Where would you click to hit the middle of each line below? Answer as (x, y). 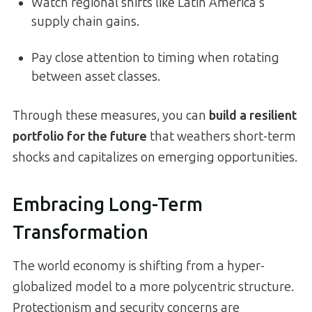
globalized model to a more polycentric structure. (153, 287)
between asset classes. (96, 77)
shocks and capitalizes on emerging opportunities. (155, 158)
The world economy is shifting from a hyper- (139, 266)
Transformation (80, 232)
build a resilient (253, 116)
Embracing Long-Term (108, 204)
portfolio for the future (80, 137)
